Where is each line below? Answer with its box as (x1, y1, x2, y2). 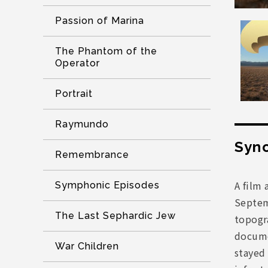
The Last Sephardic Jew (55, 210, 176, 221)
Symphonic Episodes (55, 179, 160, 191)
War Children (55, 240, 119, 252)
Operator (55, 57, 100, 69)
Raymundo (55, 118, 109, 130)
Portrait (55, 88, 93, 99)
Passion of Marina (55, 15, 144, 26)
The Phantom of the (55, 45, 157, 57)
